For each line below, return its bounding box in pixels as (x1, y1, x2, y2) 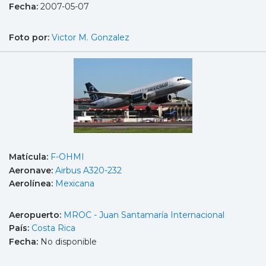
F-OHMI (50, 151, 84, 162)
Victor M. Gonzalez (52, 32, 129, 43)
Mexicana (55, 178, 94, 189)
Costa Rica (31, 223, 75, 234)
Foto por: (9, 32, 52, 43)
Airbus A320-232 (55, 164, 122, 176)
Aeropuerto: (9, 209, 64, 220)
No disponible (40, 236, 97, 247)
